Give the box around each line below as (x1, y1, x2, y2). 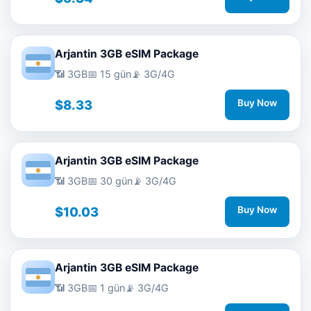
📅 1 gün (87, 282, 125, 294)
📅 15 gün (87, 68, 131, 80)
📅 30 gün (87, 175, 133, 187)
